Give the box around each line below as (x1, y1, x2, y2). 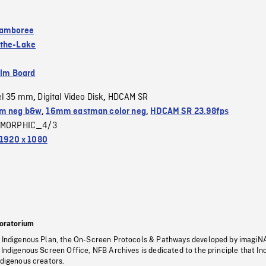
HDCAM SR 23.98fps (150, 106, 229, 116)
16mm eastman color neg (46, 106, 146, 116)
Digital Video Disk (37, 91, 104, 103)
